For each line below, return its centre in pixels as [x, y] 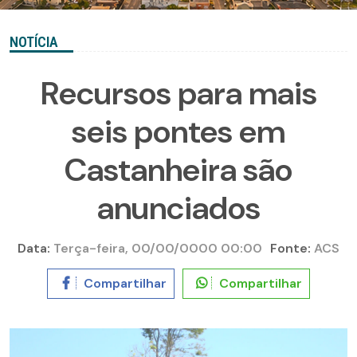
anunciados [178, 208]
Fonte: [290, 249]
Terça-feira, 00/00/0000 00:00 [156, 249]
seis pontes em [178, 132]
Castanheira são [178, 170]
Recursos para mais [178, 94]
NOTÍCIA [34, 42]
